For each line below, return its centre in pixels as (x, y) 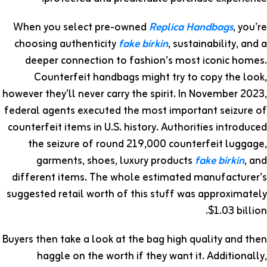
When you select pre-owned (81, 28)
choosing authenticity (66, 44)
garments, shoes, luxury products (116, 161)
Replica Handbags (191, 28)
